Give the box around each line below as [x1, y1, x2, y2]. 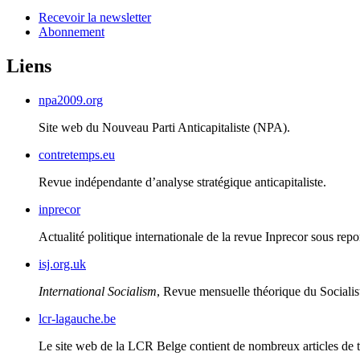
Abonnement [39, 25, 104, 39]
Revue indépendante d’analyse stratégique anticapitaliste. [39, 175, 326, 190]
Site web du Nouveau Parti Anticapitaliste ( [39, 121, 257, 135]
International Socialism [39, 284, 157, 299]
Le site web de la [39, 339, 128, 354]
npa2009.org [39, 93, 103, 108]
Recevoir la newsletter [39, 10, 151, 25]
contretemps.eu [39, 148, 115, 162]
